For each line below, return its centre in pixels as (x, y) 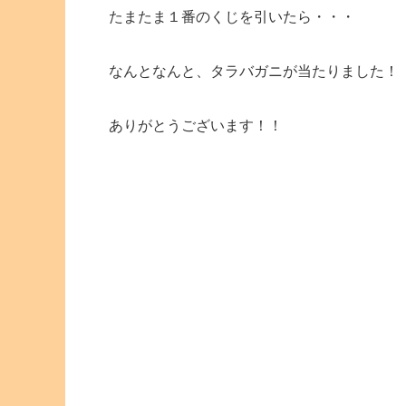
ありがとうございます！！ (196, 125)
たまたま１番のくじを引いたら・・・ (232, 16)
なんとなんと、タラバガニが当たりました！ (254, 71)
